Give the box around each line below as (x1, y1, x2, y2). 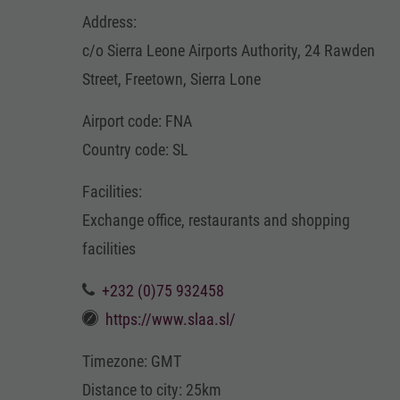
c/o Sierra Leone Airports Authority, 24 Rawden (82, 41, 375, 60)
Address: (82, 12, 137, 31)
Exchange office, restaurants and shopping (82, 211, 350, 229)
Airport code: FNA (82, 112, 192, 130)
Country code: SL (82, 140, 188, 159)
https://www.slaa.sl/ (105, 310, 236, 329)
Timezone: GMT (82, 352, 181, 371)
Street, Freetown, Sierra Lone (82, 70, 261, 88)
